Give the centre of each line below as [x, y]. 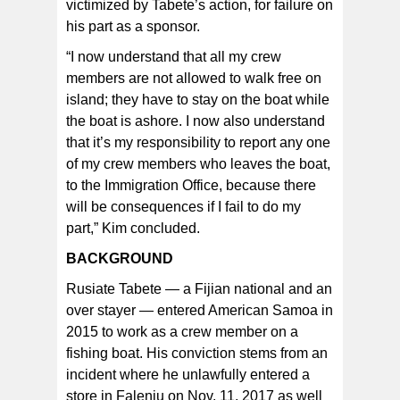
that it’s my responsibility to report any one [198, 143]
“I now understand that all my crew [174, 57]
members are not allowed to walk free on [194, 79]
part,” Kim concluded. [133, 229]
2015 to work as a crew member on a [182, 332]
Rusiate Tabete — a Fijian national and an [199, 289]
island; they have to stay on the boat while [198, 100]
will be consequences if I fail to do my [183, 207]
